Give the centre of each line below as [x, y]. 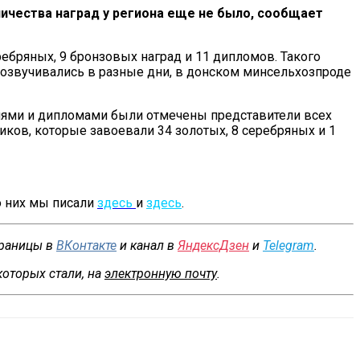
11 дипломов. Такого [258, 56]
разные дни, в [141, 72]
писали [75, 202]
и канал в [147, 245]
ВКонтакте [86, 245]
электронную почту [161, 273]
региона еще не [163, 13]
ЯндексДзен [213, 245]
